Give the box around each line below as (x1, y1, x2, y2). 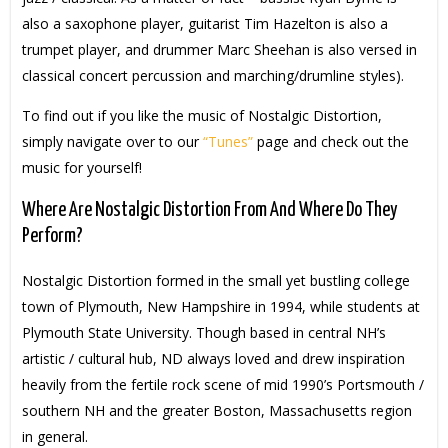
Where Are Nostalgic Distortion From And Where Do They (21, 201, 397, 221)
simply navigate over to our (21, 131, 203, 151)
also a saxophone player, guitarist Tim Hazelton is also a (21, 13, 388, 33)
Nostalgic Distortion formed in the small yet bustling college (21, 270, 410, 290)
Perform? (21, 227, 83, 247)
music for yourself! (21, 157, 142, 177)
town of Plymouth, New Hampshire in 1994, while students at (21, 296, 420, 316)
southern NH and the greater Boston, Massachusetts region (21, 400, 412, 420)
